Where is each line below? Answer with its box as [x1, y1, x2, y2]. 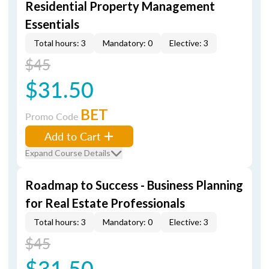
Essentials [25, 17, 79, 31]
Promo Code [25, 109, 80, 123]
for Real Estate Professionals [25, 196, 185, 210]
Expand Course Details [25, 148, 110, 158]
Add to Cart [44, 128, 101, 144]
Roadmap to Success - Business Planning [25, 178, 243, 192]
